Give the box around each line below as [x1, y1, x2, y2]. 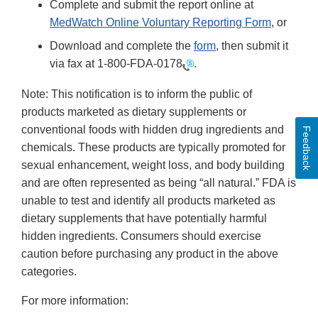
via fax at [50, 57, 97, 70]
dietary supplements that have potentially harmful [21, 212, 267, 224]
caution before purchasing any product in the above [21, 247, 278, 260]
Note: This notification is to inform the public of [21, 87, 252, 100]
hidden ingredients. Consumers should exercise [21, 229, 261, 242]
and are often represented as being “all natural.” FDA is [21, 176, 296, 189]
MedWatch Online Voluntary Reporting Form [50, 16, 271, 29]
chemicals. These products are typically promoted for [21, 141, 285, 153]
